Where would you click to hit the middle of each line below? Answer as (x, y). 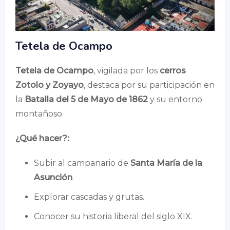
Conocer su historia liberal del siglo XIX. (113, 216)
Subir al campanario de (82, 163)
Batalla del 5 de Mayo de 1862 (86, 99)
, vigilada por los (127, 70)
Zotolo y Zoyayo (50, 85)
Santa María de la (166, 163)
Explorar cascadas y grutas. (89, 197)
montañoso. (40, 113)
